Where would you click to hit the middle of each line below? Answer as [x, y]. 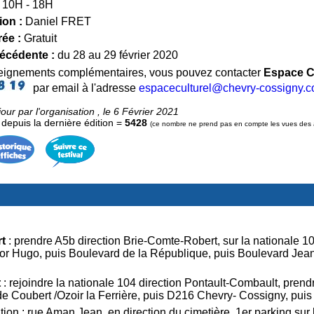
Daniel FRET [57, 21]
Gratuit [39, 38]
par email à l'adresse [84, 88]
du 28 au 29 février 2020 [116, 55]
